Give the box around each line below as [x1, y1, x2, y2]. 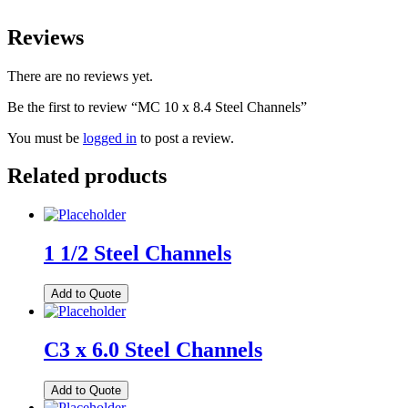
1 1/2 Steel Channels [44, 241, 231, 266]
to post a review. [137, 129, 234, 146]
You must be [7, 129, 83, 146]
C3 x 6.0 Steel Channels [44, 338, 262, 362]
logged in [83, 129, 137, 146]
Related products [7, 164, 167, 189]
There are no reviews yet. [7, 67, 153, 84]
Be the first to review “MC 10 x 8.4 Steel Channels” [7, 98, 307, 115]
